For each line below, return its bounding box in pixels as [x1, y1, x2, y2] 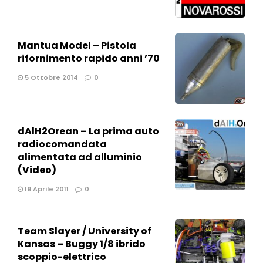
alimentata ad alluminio [18, 150, 142, 164]
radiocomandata [18, 137, 107, 151]
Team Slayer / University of [18, 224, 151, 238]
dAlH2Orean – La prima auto [18, 124, 159, 139]
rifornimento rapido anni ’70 [18, 51, 160, 65]
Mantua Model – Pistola [18, 38, 136, 52]
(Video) [18, 163, 56, 177]
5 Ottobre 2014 [23, 72, 78, 82]
